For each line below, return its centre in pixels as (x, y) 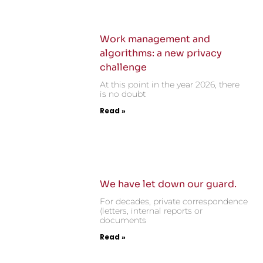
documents (123, 220)
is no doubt (123, 94)
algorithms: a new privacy (161, 53)
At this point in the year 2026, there (170, 85)
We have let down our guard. (168, 184)
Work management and (155, 39)
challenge (124, 68)
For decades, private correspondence (174, 201)
